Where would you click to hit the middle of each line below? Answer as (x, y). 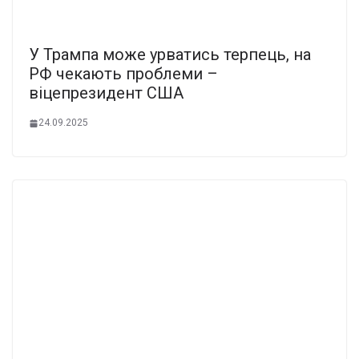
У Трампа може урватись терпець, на (170, 55)
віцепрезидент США (106, 93)
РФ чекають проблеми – (123, 74)
